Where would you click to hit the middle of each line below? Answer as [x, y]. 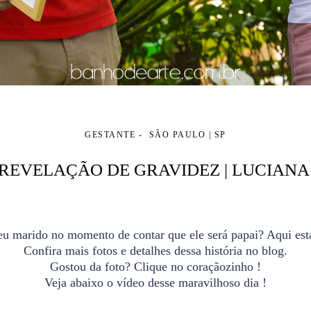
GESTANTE [110, 134]
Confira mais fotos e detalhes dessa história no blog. [155, 250]
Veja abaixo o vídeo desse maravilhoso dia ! [155, 282]
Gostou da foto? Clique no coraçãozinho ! [155, 266]
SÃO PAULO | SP [187, 134]
